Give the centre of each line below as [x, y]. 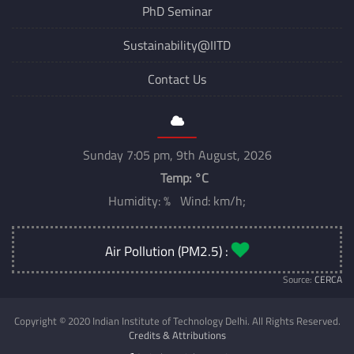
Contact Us [177, 79]
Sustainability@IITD [177, 45]
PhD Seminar [177, 11]
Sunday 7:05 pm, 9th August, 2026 [177, 155]
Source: [299, 280]
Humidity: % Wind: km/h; [177, 201]
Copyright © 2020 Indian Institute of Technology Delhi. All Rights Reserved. [177, 321]
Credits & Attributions [177, 335]
